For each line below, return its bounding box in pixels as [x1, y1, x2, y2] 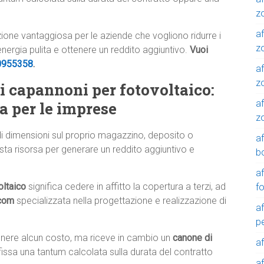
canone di [173, 232, 212, 244]
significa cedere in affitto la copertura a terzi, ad [26, 181, 226, 193]
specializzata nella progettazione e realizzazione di [14, 195, 226, 207]
